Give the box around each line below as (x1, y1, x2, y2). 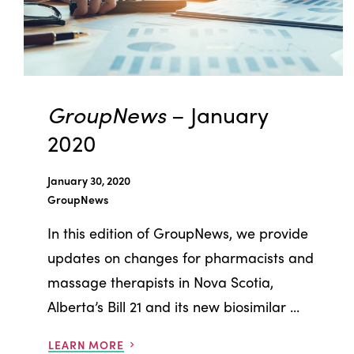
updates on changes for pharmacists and (47, 247, 314, 267)
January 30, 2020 (47, 171, 130, 188)
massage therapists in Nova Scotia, (47, 271, 273, 292)
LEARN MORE (48, 336, 124, 352)
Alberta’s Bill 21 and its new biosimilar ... (47, 296, 299, 316)
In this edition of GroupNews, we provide (47, 222, 308, 243)
